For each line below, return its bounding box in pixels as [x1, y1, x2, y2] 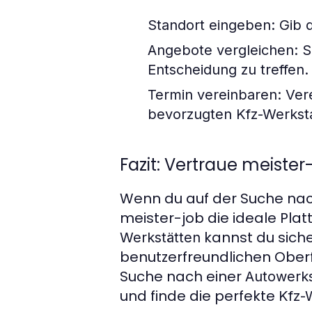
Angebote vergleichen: [148, 41, 298, 58]
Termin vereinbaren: [148, 86, 281, 103]
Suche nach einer [120, 266, 245, 286]
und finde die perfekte [120, 286, 279, 306]
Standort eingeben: [148, 16, 275, 33]
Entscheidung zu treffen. [148, 61, 309, 78]
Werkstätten [120, 228, 201, 246]
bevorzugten [148, 105, 236, 123]
